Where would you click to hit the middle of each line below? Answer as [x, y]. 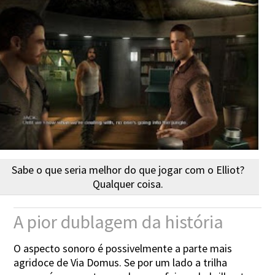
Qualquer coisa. [128, 184]
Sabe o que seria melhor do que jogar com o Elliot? [128, 169]
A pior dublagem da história [119, 221]
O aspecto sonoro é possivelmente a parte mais [123, 248]
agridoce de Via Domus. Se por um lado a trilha [121, 262]
